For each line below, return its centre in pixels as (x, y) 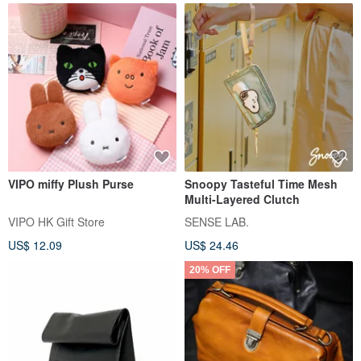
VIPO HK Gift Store (56, 221)
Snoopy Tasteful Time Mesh (261, 184)
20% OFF (210, 270)
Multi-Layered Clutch (242, 199)
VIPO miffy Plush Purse (71, 184)
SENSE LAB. (217, 221)
